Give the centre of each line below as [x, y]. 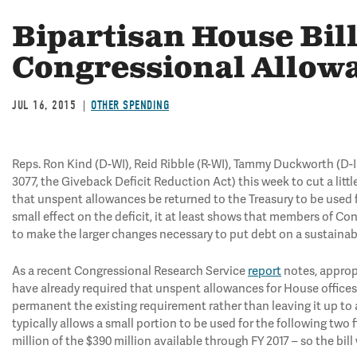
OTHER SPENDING [130, 105]
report [265, 271]
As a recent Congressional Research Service [130, 271]
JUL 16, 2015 [44, 105]
